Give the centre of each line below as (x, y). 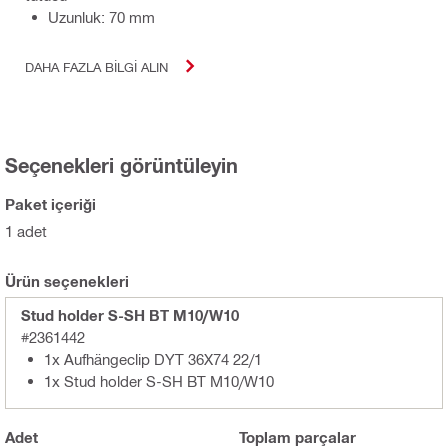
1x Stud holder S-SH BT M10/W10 (159, 381)
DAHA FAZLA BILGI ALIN (96, 66)
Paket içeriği (50, 204)
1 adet (26, 231)
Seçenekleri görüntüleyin (121, 165)
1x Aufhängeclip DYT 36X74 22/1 (153, 359)
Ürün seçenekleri (67, 281)
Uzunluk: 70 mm (101, 17)
